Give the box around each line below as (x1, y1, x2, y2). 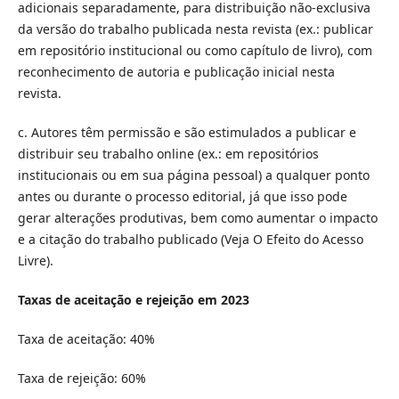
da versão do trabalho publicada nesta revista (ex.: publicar (17, 20, 373, 37)
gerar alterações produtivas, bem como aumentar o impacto (17, 208, 378, 226)
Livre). (17, 251, 53, 269)
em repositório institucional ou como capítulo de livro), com (17, 41, 372, 59)
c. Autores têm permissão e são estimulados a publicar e (17, 123, 356, 141)
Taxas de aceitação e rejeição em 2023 (17, 290, 249, 308)
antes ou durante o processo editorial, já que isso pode (17, 187, 347, 205)
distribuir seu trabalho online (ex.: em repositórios (17, 144, 319, 162)
